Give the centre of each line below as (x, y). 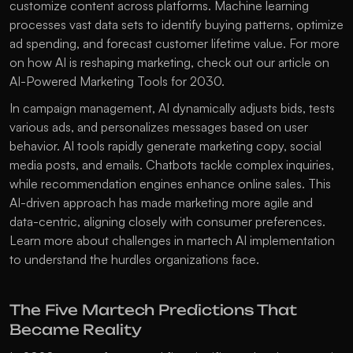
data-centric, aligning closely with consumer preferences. (167, 222)
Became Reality (76, 330)
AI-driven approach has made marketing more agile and (161, 203)
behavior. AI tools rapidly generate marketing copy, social (165, 146)
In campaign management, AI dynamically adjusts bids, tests (172, 108)
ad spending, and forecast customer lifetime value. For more (175, 44)
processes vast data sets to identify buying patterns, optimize (176, 25)
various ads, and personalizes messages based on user (159, 127)
